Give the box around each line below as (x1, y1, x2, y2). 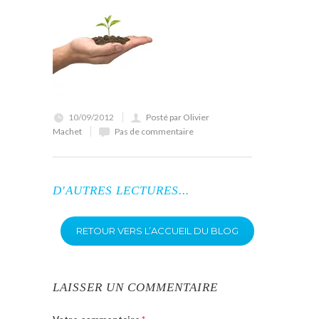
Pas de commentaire (115, 126, 194, 137)
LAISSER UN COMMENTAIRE (53, 281, 218, 294)
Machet (53, 126, 82, 137)
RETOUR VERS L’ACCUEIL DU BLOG (76, 225, 239, 236)
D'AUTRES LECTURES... (53, 184, 189, 197)
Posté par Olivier (146, 112, 209, 122)
